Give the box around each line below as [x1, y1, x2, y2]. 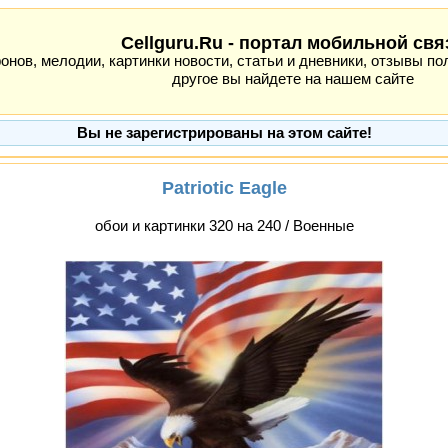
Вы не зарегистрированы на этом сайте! [77, 125, 372, 141]
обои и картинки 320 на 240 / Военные [94, 218, 354, 234]
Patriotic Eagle [161, 178, 287, 198]
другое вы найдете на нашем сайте [172, 71, 414, 87]
